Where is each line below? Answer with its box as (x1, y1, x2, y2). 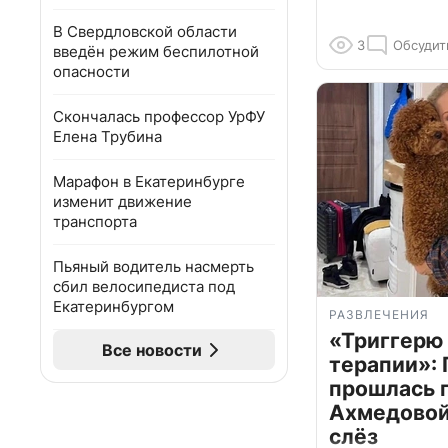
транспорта (53, 212, 137, 231)
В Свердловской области (53, 22, 237, 41)
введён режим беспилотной (53, 42, 259, 61)
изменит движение (53, 192, 192, 211)
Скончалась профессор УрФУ (53, 107, 265, 126)
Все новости (102, 340, 202, 360)
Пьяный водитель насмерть (53, 257, 254, 276)
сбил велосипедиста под (53, 277, 235, 296)
